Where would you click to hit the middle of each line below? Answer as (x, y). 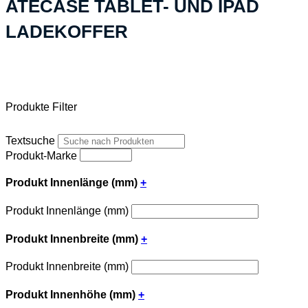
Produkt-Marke (43, 156)
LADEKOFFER (67, 31)
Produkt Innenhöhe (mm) (72, 295)
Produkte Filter (41, 107)
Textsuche (30, 141)
